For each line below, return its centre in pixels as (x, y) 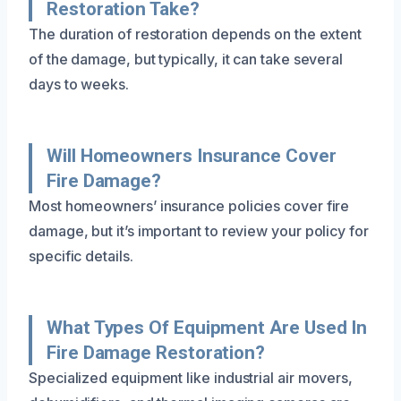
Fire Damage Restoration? (156, 352)
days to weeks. (79, 84)
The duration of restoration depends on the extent (196, 34)
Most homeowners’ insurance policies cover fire (189, 205)
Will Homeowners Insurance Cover (192, 155)
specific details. (81, 256)
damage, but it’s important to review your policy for (199, 230)
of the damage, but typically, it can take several (186, 59)
